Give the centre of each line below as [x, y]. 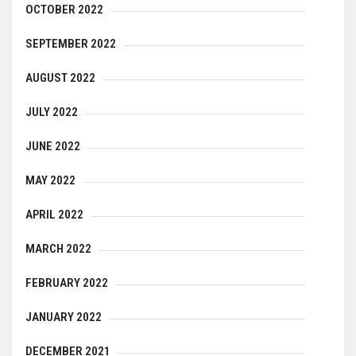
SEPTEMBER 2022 [71, 44]
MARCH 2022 [58, 249]
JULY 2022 [52, 112]
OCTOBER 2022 [64, 10]
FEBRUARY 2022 [67, 283]
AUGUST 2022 [60, 78]
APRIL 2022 [54, 215]
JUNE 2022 [53, 147]
